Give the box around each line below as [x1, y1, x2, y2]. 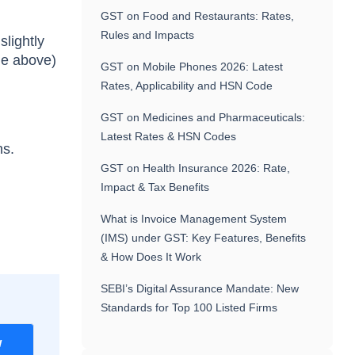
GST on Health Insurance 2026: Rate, [101, 162, 291, 174]
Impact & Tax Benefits [101, 181, 210, 193]
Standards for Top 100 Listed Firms [101, 301, 278, 314]
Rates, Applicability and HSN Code [101, 79, 273, 92]
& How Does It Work [101, 250, 202, 263]
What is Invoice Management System [101, 212, 288, 225]
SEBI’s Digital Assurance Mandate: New [101, 282, 300, 295]
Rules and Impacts [101, 29, 195, 41]
